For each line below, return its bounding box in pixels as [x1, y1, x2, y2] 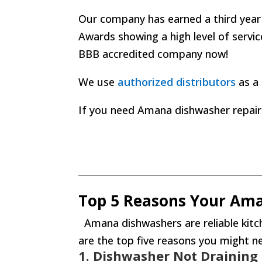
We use [78, 75, 118, 89]
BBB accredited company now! [78, 47, 229, 61]
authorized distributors [118, 75, 236, 89]
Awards [78, 29, 116, 44]
